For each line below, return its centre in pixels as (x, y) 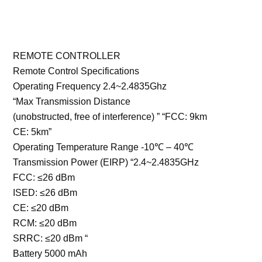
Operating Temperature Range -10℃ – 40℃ (104, 147)
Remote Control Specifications (76, 71)
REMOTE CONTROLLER (67, 56)
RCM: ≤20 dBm (45, 223)
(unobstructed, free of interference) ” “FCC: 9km (110, 117)
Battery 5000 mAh (50, 254)
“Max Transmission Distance (72, 102)
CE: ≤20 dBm (41, 208)
